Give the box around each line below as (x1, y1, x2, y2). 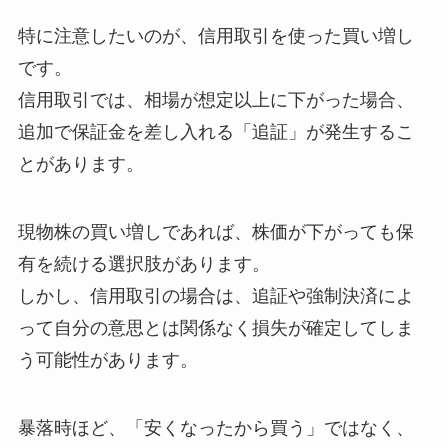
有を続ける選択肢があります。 (17, 253, 270, 274)
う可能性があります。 (17, 349, 198, 370)
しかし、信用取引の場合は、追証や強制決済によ (17, 285, 414, 306)
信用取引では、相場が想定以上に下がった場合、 (17, 89, 414, 110)
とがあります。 (17, 153, 144, 174)
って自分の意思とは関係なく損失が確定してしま (17, 317, 414, 338)
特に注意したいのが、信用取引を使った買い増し (17, 25, 414, 46)
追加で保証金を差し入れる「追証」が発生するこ (17, 121, 414, 142)
